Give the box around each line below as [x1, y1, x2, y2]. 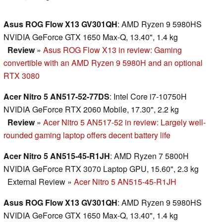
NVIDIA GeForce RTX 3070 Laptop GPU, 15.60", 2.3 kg [3, 163, 199, 174]
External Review [7, 175, 65, 187]
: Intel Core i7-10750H [110, 90, 187, 102]
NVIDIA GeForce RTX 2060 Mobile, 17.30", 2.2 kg [3, 103, 179, 115]
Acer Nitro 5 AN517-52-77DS [3, 90, 110, 102]
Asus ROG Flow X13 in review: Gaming [43, 44, 182, 55]
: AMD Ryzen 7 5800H [110, 150, 189, 162]
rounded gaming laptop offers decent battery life [3, 129, 170, 141]
